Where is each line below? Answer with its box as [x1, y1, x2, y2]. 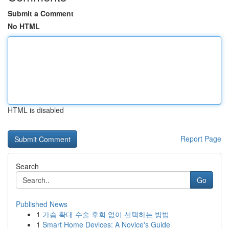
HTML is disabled [8, 105, 64, 115]
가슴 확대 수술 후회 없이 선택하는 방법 [42, 209, 169, 219]
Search [16, 161, 39, 171]
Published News [16, 199, 67, 209]
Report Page [180, 133, 221, 144]
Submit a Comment [8, 8, 74, 18]
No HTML [8, 21, 40, 31]
